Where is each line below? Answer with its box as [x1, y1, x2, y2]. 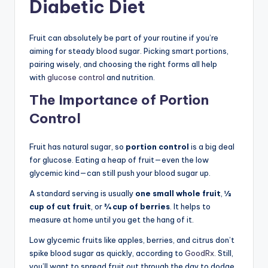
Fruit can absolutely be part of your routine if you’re [29, 32, 218, 42]
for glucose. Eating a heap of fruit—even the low [29, 154, 209, 165]
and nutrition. [105, 72, 155, 82]
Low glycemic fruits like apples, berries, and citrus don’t [29, 234, 234, 245]
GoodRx [185, 248, 214, 258]
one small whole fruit [135, 188, 221, 198]
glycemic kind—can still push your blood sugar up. [29, 167, 211, 178]
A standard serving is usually [29, 188, 135, 198]
